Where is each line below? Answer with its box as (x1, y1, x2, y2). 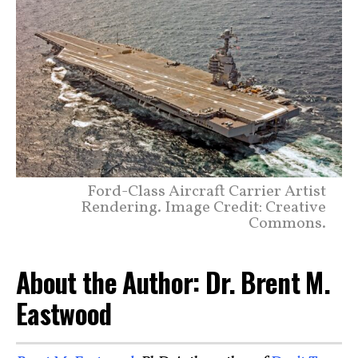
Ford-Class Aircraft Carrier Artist (87, 181, 326, 203)
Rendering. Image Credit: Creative (81, 197, 326, 219)
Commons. (249, 213, 326, 235)
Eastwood (16, 293, 112, 333)
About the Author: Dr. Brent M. (16, 262, 331, 302)
